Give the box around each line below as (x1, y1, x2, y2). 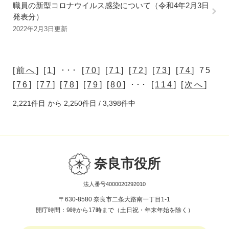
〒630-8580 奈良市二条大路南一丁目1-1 (59, 196, 170, 203)
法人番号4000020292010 (83, 181, 146, 187)
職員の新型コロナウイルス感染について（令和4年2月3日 (13, 1, 209, 10)
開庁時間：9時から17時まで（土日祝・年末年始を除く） (35, 207, 194, 214)
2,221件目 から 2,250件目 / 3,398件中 (13, 99, 135, 107)
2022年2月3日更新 (13, 25, 67, 33)
